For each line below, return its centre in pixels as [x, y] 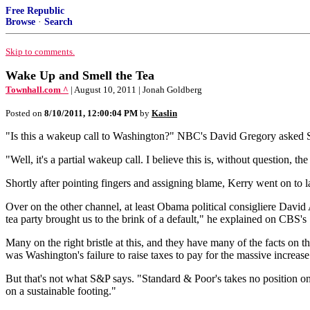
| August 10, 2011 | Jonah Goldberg [136, 90]
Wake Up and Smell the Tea [80, 75]
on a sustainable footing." [61, 291]
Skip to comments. [40, 52]
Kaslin [164, 113]
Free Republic [35, 11]
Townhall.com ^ [37, 90]
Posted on [25, 113]
